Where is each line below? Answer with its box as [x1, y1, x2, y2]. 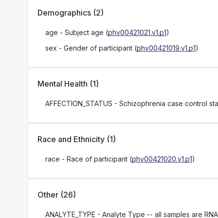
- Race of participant [60, 155, 127, 163]
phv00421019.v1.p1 [137, 44, 196, 52]
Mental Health [37, 79, 88, 89]
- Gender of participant [57, 44, 132, 52]
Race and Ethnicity [37, 134, 105, 144]
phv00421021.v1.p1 [108, 28, 166, 36]
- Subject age [58, 28, 104, 36]
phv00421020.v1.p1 [132, 155, 192, 163]
